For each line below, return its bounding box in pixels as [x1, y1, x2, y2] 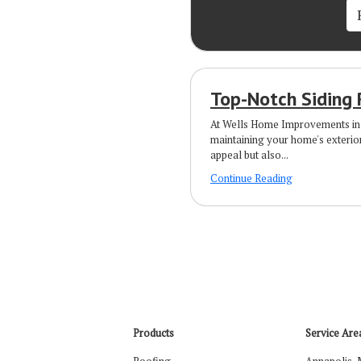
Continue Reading [210, 170, 293, 185]
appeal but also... [210, 147, 288, 162]
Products [132, 325, 174, 340]
